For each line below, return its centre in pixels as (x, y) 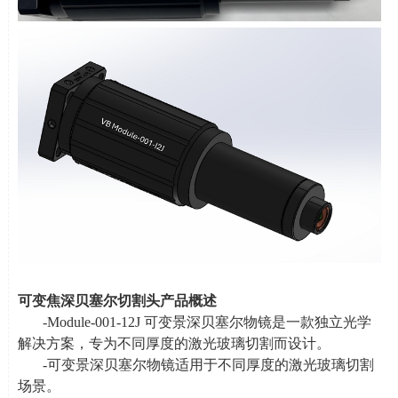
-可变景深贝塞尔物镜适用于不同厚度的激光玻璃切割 (208, 365)
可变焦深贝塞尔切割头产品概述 (117, 301)
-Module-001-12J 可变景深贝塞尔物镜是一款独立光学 (207, 322)
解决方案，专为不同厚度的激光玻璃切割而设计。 (174, 344)
